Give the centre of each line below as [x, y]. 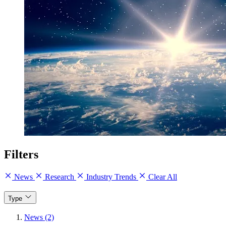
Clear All [162, 177]
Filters [21, 154]
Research [60, 177]
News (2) [39, 217]
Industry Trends [111, 177]
